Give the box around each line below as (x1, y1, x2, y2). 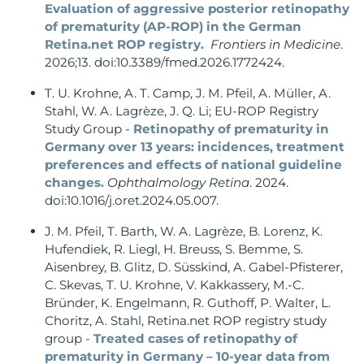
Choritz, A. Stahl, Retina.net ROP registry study (45, 313, 327, 329)
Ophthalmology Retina (107, 175, 249, 191)
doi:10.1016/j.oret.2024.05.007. (45, 193, 219, 209)
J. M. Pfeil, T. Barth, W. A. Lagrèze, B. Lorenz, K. (45, 223, 323, 240)
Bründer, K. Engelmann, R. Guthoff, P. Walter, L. (45, 295, 331, 311)
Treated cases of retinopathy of (93, 331, 297, 347)
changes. (45, 175, 104, 191)
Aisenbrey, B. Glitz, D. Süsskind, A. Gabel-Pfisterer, (45, 259, 343, 275)
